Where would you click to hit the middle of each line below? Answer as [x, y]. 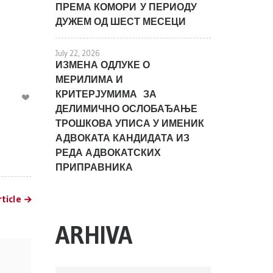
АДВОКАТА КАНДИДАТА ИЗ [122, 137]
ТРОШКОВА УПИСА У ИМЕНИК [130, 123]
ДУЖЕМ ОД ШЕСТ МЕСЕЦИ [121, 21]
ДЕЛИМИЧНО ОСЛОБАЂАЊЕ [126, 108]
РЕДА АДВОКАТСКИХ [108, 152]
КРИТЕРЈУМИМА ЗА [106, 94]
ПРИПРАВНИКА [94, 167]
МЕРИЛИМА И [89, 79]
